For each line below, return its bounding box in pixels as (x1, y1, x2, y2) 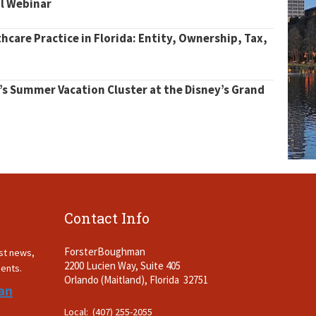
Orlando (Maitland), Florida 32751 (64, 273, 208, 286)
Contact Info (64, 209, 150, 227)
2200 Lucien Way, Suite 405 (64, 259, 181, 272)
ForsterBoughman (64, 245, 145, 258)
